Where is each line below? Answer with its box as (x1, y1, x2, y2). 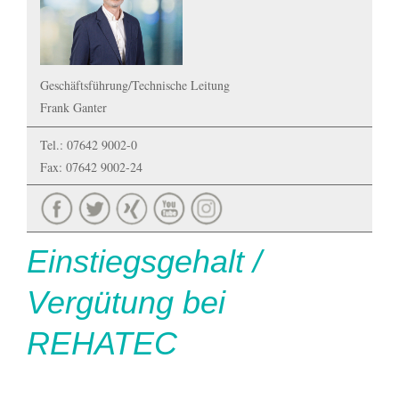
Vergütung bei (27, 284, 225, 321)
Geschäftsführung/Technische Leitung (40, 77, 230, 94)
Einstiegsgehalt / (27, 243, 262, 280)
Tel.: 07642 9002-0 (40, 136, 137, 153)
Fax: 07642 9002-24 (40, 159, 142, 175)
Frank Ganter (40, 99, 107, 116)
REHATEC (27, 325, 177, 362)
